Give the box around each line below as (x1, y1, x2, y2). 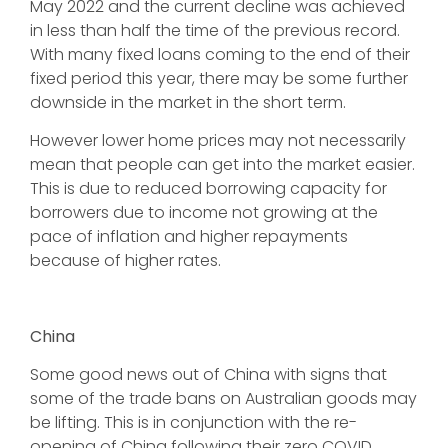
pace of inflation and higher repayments (30, 225, 348, 248)
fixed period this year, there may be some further (30, 67, 408, 90)
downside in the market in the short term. (30, 91, 346, 114)
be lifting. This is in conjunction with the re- (30, 411, 357, 434)
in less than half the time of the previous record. (30, 19, 400, 42)
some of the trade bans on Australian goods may (30, 387, 417, 410)
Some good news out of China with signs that (30, 363, 387, 386)
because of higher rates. (30, 249, 221, 272)
